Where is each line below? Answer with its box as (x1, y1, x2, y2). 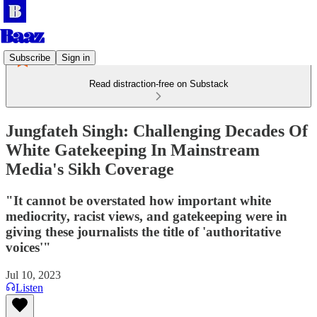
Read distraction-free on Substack (88, 79, 229, 89)
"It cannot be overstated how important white (6, 192, 271, 208)
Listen (16, 281, 43, 294)
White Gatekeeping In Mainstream (6, 140, 260, 159)
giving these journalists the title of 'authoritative (6, 224, 281, 239)
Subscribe (9, 52, 50, 63)
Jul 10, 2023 (6, 268, 61, 281)
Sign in (62, 52, 90, 63)
